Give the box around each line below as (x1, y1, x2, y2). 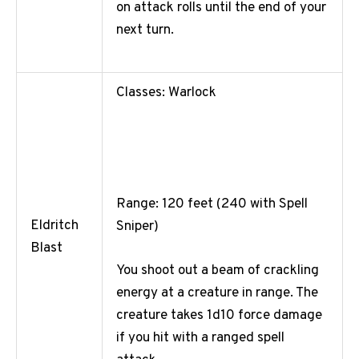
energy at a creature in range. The (116, 284, 318, 303)
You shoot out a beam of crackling (116, 262, 319, 280)
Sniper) (116, 217, 162, 236)
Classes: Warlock (116, 84, 216, 103)
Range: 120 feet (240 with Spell (116, 195, 308, 213)
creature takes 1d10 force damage (116, 307, 322, 325)
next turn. (116, 22, 177, 40)
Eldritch (30, 217, 79, 236)
